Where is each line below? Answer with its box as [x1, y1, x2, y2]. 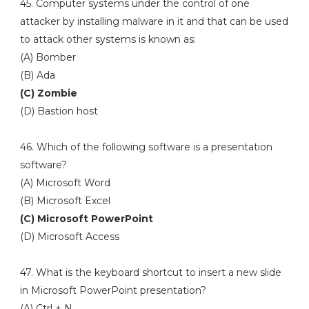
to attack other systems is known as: [19, 33, 196, 46]
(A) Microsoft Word [19, 177, 113, 189]
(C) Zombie [19, 87, 80, 99]
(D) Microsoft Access [19, 230, 119, 243]
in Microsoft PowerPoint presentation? [19, 284, 206, 297]
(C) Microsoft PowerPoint [19, 212, 156, 225]
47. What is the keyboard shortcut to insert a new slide [19, 266, 281, 279]
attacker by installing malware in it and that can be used [19, 15, 288, 28]
